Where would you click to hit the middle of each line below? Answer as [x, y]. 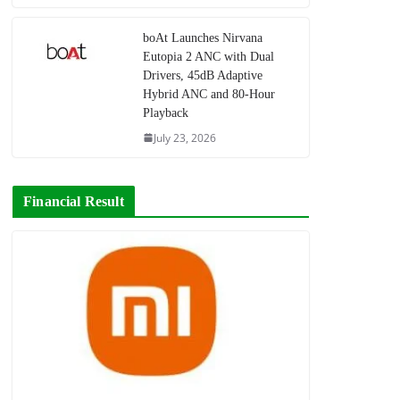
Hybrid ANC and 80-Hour [209, 94]
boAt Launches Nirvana [203, 37]
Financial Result [74, 201]
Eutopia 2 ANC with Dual [209, 56]
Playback [166, 112]
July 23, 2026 [185, 137]
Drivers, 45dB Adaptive [203, 75]
